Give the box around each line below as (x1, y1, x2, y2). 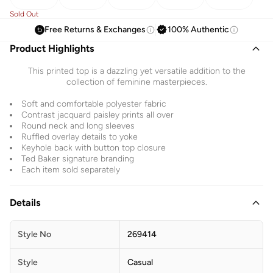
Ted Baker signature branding (21, 153, 134, 164)
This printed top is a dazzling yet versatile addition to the (27, 65, 246, 76)
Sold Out (10, 9, 39, 18)
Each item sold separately (21, 164, 120, 175)
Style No (18, 229, 51, 239)
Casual (127, 257, 153, 268)
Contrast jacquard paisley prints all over (21, 109, 174, 120)
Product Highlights (10, 42, 94, 54)
